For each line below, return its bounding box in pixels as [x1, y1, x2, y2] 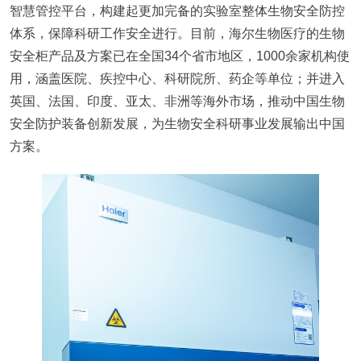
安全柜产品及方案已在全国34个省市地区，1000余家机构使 [10, 49, 350, 63]
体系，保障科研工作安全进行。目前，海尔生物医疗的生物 [10, 27, 345, 40]
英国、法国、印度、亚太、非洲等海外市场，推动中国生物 [10, 94, 345, 108]
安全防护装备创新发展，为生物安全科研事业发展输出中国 [10, 117, 345, 131]
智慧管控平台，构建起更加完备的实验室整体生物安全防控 [10, 4, 345, 18]
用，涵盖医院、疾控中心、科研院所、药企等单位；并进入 [10, 72, 345, 85]
